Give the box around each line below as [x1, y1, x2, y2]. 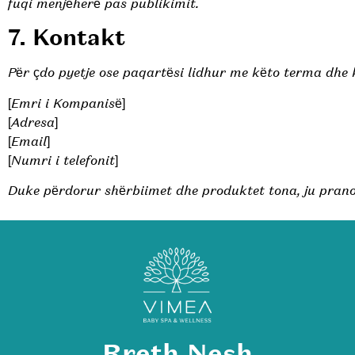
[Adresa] [8, 113, 58, 131]
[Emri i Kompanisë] [8, 94, 125, 112]
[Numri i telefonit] [8, 151, 118, 169]
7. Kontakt [8, 23, 125, 52]
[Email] [8, 132, 50, 150]
